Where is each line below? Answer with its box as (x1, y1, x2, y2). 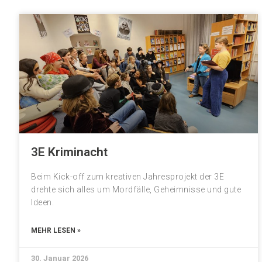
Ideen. (31, 198, 54, 207)
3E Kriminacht (31, 145, 108, 159)
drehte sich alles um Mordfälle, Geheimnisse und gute (31, 185, 241, 194)
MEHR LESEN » (31, 226, 81, 235)
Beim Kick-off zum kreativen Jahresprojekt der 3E (31, 172, 224, 181)
